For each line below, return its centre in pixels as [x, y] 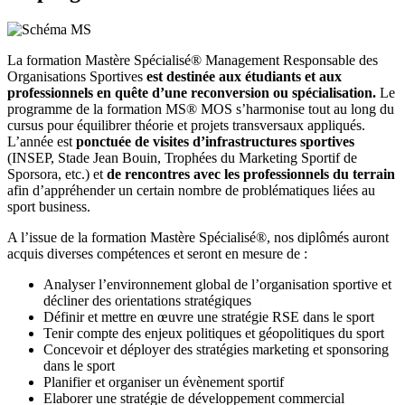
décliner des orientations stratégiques [147, 301]
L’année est [40, 142]
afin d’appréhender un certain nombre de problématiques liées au [191, 191]
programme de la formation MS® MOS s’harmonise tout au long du [201, 109]
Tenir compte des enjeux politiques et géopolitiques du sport [214, 334]
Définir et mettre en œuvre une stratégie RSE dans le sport [209, 317]
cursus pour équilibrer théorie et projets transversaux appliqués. [186, 126]
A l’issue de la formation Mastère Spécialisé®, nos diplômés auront [198, 238]
